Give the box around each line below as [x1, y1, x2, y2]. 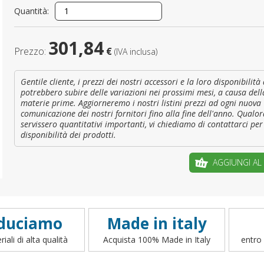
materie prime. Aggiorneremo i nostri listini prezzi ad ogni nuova [21, 97, 261, 108]
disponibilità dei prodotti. [21, 129, 116, 140]
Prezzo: [14, 45, 48, 58]
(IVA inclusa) [114, 46, 157, 57]
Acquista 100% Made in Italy [103, 234, 210, 245]
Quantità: [14, 5, 49, 16]
